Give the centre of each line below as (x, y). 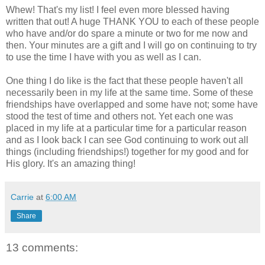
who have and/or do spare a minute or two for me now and (127, 33)
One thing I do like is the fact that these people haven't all (125, 80)
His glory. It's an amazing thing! (71, 163)
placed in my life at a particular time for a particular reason (126, 128)
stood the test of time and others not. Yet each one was (119, 116)
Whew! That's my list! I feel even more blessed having (118, 9)
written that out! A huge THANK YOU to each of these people (132, 21)
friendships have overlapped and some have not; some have (132, 104)
